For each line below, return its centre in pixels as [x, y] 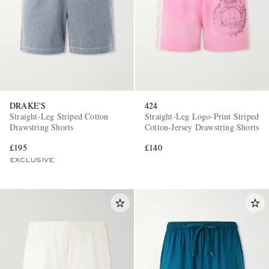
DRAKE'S [28, 106]
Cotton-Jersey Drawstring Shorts [202, 127]
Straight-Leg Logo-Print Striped [202, 116]
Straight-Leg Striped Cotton [59, 116]
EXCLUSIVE [32, 161]
